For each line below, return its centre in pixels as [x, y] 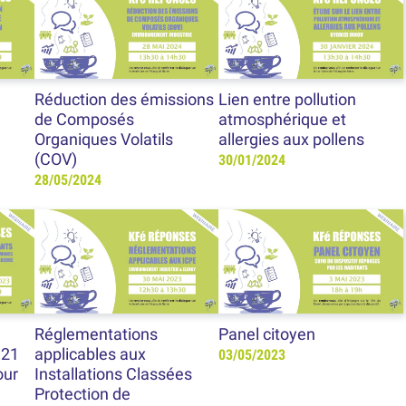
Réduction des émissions [124, 100]
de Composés [84, 120]
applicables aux [90, 354]
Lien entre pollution [288, 100]
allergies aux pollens [292, 140]
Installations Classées [113, 374]
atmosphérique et [283, 120]
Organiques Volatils [103, 140]
